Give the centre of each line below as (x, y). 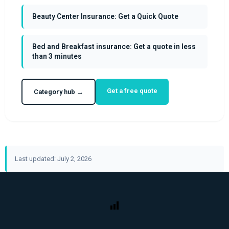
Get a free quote (132, 90)
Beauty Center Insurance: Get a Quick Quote (105, 16)
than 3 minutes (57, 56)
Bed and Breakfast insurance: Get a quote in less (114, 46)
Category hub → (58, 91)
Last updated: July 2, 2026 (53, 158)
